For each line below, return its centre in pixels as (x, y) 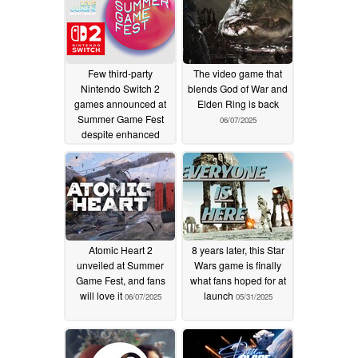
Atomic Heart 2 (120, 249)
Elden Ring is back (238, 103)
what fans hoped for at (238, 280)
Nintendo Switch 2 (120, 88)
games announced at (120, 103)
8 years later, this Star (238, 249)
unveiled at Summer (120, 265)
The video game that (238, 73)
